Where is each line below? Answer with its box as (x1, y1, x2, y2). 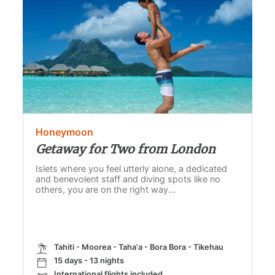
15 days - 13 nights (54, 256, 125, 266)
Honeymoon (36, 126, 94, 139)
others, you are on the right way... (36, 184, 176, 195)
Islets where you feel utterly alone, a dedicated (36, 163, 228, 174)
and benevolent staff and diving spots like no (36, 174, 221, 185)
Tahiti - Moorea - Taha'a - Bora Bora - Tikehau (54, 242, 224, 252)
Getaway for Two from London (36, 142, 216, 157)
